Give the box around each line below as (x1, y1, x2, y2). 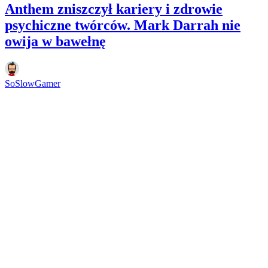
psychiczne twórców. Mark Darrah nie (5, 17, 240, 33)
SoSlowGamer (5, 78, 60, 89)
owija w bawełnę (5, 33, 106, 49)
